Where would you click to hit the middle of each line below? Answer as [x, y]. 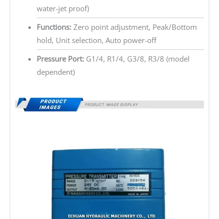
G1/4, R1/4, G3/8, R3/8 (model [137, 59]
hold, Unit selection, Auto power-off [96, 40]
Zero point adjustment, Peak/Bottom [134, 27]
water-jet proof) [63, 9]
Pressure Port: [60, 59]
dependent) [55, 72]
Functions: [54, 27]
